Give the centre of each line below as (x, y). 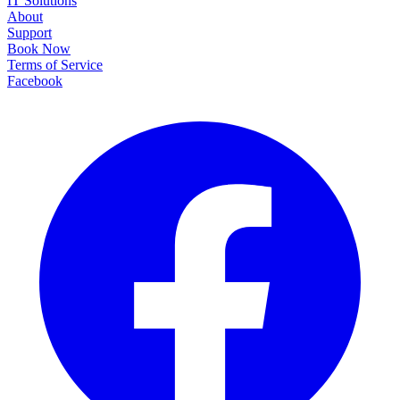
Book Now (39, 48)
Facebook (35, 80)
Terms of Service (55, 64)
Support (29, 32)
